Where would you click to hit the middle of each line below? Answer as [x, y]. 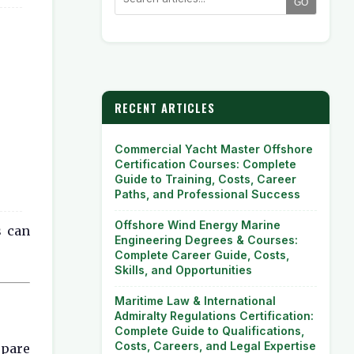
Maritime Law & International [195, 301]
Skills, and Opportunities [183, 270]
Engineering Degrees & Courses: [206, 240]
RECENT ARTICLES [165, 107]
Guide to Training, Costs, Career [205, 179]
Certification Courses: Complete [205, 164]
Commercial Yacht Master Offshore [214, 149]
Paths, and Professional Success [207, 194]
